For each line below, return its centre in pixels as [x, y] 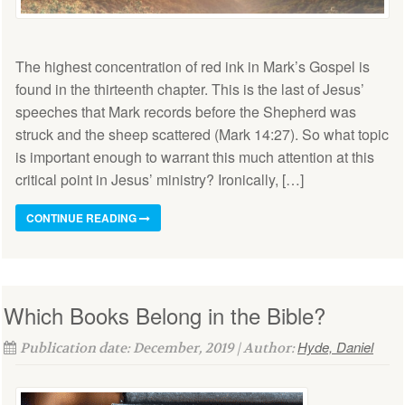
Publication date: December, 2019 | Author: [159, 348]
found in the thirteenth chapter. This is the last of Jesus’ [190, 89]
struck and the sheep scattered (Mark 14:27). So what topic [202, 135]
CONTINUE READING [83, 218]
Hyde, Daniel [335, 347]
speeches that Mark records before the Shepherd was [186, 112]
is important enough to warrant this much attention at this [195, 157]
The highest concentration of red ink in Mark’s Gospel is [193, 67]
